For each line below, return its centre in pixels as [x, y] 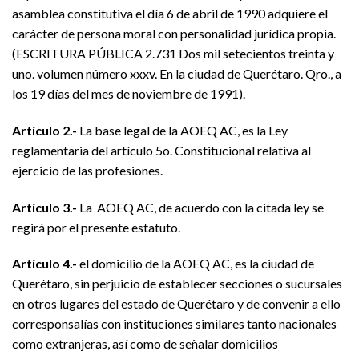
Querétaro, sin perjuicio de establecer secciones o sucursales [177, 284]
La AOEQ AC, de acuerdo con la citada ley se [200, 207]
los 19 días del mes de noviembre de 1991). [129, 93]
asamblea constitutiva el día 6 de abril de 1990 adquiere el [170, 13]
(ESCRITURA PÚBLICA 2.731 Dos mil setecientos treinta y [173, 53]
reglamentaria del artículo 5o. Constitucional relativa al [161, 150]
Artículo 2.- [44, 130]
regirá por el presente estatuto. [96, 227]
